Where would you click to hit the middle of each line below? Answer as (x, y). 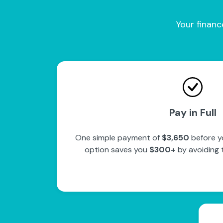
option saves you (117, 150)
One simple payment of (118, 138)
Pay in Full (193, 112)
